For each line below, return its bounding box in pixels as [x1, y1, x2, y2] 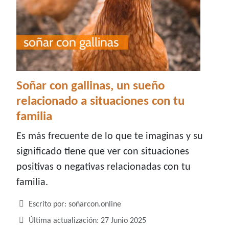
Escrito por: [27, 200, 68, 209]
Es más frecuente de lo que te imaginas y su [16, 131, 203, 142]
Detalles [16, 200, 43, 209]
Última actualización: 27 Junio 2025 [29, 217, 146, 225]
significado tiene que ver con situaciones [16, 147, 189, 157]
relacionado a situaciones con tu [16, 95, 185, 108]
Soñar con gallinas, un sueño [16, 80, 165, 93]
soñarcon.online [68, 200, 121, 209]
